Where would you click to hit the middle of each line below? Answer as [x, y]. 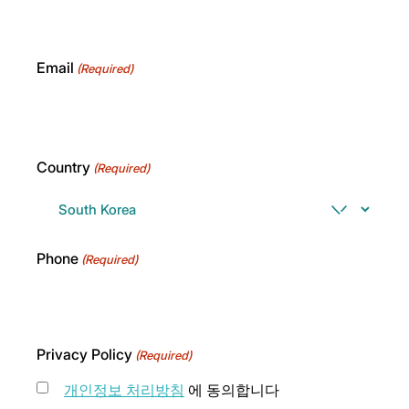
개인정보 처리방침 [124, 389]
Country [63, 167]
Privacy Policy [84, 354]
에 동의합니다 [232, 389]
